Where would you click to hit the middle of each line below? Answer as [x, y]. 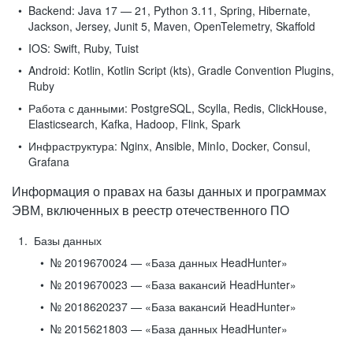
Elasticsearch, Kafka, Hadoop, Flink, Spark [134, 124]
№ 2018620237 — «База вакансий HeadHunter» [173, 307]
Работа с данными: [78, 108]
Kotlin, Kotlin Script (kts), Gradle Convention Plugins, [202, 70]
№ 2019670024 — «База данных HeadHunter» [169, 262]
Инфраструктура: [73, 146]
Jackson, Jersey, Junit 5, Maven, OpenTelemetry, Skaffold [172, 26]
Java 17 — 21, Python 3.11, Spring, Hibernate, [193, 10]
